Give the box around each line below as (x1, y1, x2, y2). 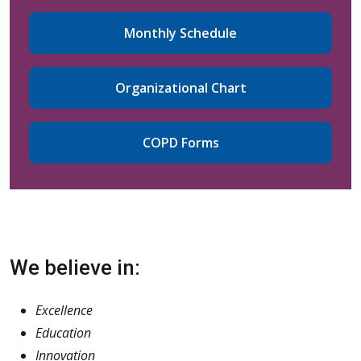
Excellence (35, 301, 93, 319)
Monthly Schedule (124, 23, 237, 42)
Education (35, 323, 91, 342)
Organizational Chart (114, 78, 247, 97)
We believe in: (10, 255, 140, 280)
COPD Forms (142, 133, 219, 151)
